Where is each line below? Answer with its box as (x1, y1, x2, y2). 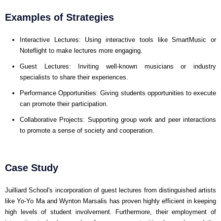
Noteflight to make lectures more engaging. (20, 46, 143, 54)
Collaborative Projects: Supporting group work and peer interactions (20, 115, 216, 123)
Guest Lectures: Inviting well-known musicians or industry (20, 62, 216, 70)
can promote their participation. (20, 100, 108, 108)
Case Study (5, 162, 58, 173)
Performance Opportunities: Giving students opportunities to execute (20, 89, 216, 97)
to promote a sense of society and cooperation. (20, 126, 154, 134)
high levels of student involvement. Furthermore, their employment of (5, 208, 216, 216)
